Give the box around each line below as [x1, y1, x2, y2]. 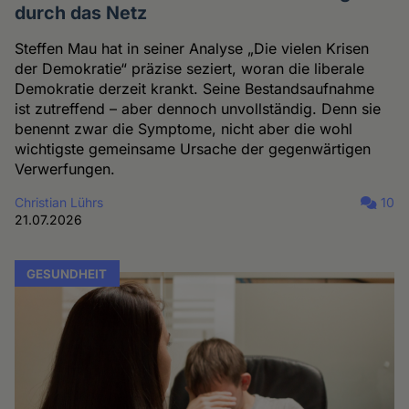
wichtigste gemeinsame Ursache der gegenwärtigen [15, 139, 372, 158]
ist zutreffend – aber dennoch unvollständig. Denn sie [15, 99, 382, 118]
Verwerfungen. [15, 159, 116, 178]
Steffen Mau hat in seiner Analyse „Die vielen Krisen [15, 38, 370, 58]
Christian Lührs [15, 194, 104, 210]
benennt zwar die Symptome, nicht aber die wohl [15, 119, 353, 138]
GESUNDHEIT [26, 266, 108, 281]
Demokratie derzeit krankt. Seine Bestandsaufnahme [15, 79, 375, 98]
